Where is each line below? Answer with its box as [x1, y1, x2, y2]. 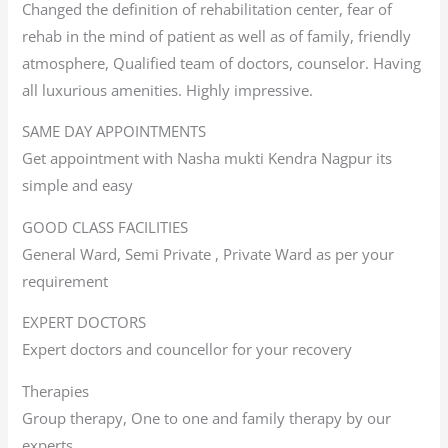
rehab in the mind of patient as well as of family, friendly [22, 25, 412, 46]
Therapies [22, 380, 90, 401]
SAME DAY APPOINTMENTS [22, 121, 207, 142]
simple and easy [22, 175, 134, 196]
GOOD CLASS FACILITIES [22, 216, 189, 237]
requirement [22, 270, 109, 291]
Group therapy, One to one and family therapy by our [22, 407, 392, 428]
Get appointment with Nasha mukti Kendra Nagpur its [22, 148, 393, 169]
